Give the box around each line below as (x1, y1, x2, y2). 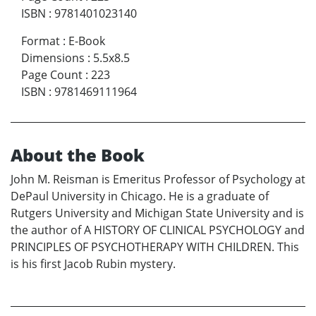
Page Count (21, 66, 83, 83)
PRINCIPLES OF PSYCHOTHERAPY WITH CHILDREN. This (11, 238, 299, 255)
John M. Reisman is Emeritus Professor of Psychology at (11, 171, 305, 187)
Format (21, 32, 60, 49)
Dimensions (21, 49, 85, 66)
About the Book (11, 142, 145, 166)
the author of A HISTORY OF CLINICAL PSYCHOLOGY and (11, 221, 305, 238)
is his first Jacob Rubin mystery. (11, 255, 176, 272)
